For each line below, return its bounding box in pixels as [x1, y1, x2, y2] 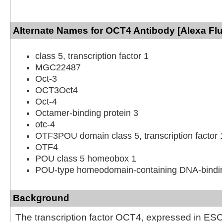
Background [13, 192, 69, 203]
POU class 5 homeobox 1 [35, 153, 136, 164]
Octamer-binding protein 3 [35, 108, 138, 118]
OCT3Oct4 [35, 85, 78, 95]
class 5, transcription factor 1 [35, 51, 149, 61]
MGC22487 [35, 62, 81, 72]
